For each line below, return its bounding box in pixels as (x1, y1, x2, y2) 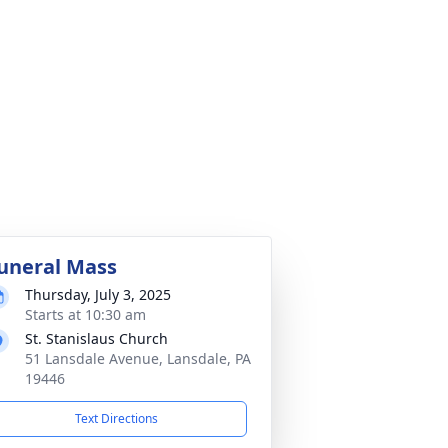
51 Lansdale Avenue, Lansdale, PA (25, 349, 251, 368)
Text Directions (74, 410, 158, 427)
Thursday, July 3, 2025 (25, 285, 171, 304)
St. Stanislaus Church (25, 329, 168, 348)
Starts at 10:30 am (25, 305, 146, 324)
